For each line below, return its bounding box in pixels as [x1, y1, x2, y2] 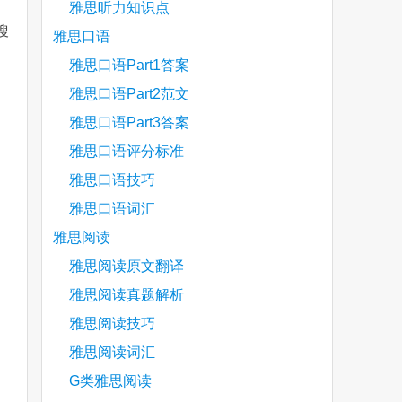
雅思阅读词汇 [69, 345, 155, 360]
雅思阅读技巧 [69, 316, 155, 331]
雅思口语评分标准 [69, 144, 184, 159]
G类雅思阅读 [69, 373, 152, 389]
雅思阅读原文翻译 [69, 258, 184, 274]
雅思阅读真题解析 [69, 287, 184, 302]
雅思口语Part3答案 [69, 115, 189, 130]
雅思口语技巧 [69, 172, 155, 188]
